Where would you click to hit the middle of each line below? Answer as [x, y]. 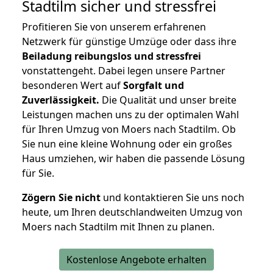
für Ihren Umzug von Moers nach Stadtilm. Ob [129, 129]
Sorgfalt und [154, 86]
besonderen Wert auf [73, 86]
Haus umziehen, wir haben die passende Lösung [133, 159]
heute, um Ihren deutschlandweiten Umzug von [132, 212]
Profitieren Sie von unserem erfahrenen [114, 27]
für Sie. [38, 173]
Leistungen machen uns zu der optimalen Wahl [130, 115]
